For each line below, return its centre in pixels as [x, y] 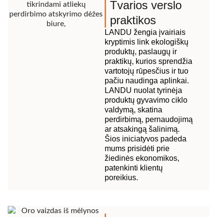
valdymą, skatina [133, 110]
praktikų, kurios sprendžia [148, 62]
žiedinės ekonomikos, [142, 158]
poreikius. [121, 178]
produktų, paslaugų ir [140, 52]
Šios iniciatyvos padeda [145, 139]
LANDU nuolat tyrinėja [143, 91]
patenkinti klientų [133, 168]
